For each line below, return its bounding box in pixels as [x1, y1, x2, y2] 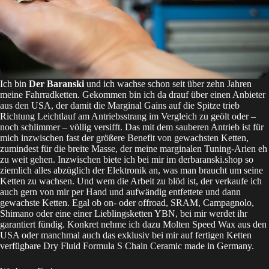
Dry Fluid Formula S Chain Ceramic [43, 241, 184, 252]
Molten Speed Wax [163, 219, 235, 230]
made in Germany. [184, 241, 254, 252]
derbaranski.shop [178, 154, 243, 165]
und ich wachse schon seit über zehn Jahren [84, 79, 252, 89]
